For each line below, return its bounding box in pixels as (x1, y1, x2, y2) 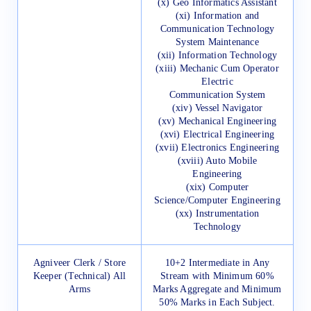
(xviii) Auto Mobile (177, 155, 258, 167)
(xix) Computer (185, 182, 249, 193)
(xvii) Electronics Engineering (155, 142, 279, 153)
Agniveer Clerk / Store (33, 258, 126, 269)
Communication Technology (160, 24, 275, 35)
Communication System (169, 90, 266, 101)
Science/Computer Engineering (154, 195, 280, 206)
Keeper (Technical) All (33, 271, 126, 282)
